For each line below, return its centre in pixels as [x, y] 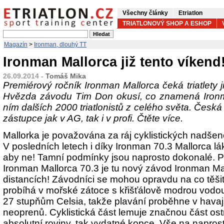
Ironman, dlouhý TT [60, 44]
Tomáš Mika [66, 76]
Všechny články [145, 13]
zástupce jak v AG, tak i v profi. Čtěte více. [93, 118]
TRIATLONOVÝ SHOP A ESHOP [167, 23]
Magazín [16, 44]
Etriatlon [190, 13]
